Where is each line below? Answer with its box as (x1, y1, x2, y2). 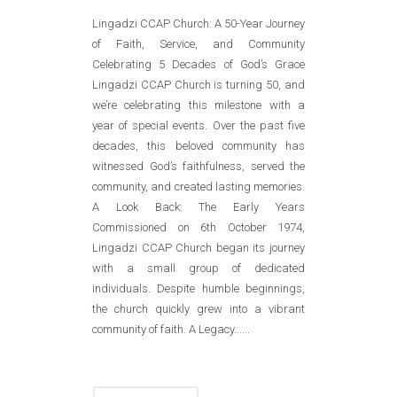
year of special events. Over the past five (92, 119, 305, 132)
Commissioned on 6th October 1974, (92, 221, 305, 234)
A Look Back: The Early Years (92, 200, 305, 214)
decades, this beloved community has (92, 139, 305, 152)
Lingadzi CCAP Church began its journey (92, 241, 305, 254)
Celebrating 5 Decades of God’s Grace (92, 58, 305, 71)
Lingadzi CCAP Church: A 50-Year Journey (92, 17, 305, 30)
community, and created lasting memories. (92, 180, 305, 193)
